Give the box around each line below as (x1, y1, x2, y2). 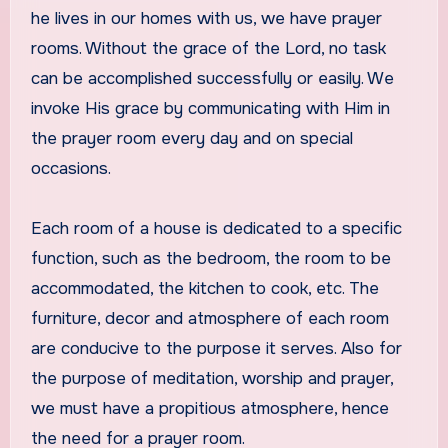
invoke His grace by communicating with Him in (30, 97, 390, 119)
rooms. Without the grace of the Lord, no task (30, 37, 386, 59)
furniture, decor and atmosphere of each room (30, 307, 389, 329)
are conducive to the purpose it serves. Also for (30, 337, 402, 359)
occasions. (30, 157, 111, 179)
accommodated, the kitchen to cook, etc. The (30, 277, 379, 299)
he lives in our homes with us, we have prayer (30, 7, 382, 29)
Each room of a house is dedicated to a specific (30, 217, 402, 239)
